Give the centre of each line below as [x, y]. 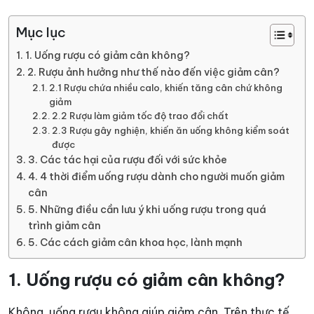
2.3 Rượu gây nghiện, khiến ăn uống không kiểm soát [171, 130]
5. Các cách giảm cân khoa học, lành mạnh [135, 242]
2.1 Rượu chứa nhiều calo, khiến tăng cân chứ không [166, 87]
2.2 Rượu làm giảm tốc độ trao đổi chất [141, 115]
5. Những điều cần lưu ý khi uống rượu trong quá [147, 209]
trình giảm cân [64, 225]
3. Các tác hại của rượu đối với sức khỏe [127, 159]
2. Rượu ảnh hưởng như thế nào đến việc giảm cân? [153, 72]
